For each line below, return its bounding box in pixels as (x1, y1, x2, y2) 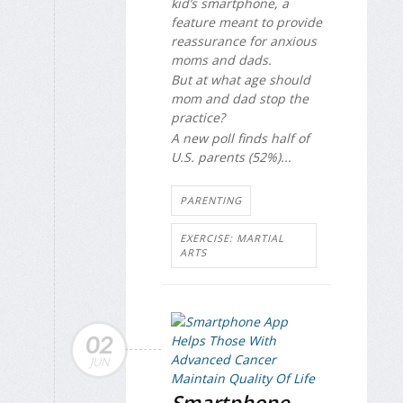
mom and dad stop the (171, 90, 309, 108)
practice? (171, 109, 232, 127)
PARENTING (180, 193, 242, 208)
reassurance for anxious (171, 31, 317, 49)
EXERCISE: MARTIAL (180, 231, 284, 246)
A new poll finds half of (171, 129, 309, 147)
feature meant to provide (171, 13, 322, 31)
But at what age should (171, 71, 310, 89)
